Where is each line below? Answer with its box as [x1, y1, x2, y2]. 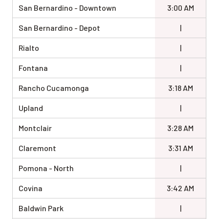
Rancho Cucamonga [19, 83, 89, 93]
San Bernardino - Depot [19, 23, 101, 33]
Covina [19, 183, 43, 193]
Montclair [19, 123, 52, 133]
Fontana [19, 63, 48, 73]
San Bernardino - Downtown [19, 3, 117, 13]
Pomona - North [19, 163, 74, 173]
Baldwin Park [19, 203, 64, 213]
